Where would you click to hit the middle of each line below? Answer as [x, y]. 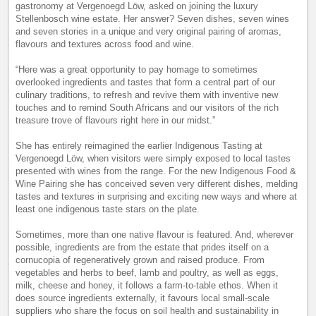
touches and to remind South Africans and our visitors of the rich [147, 108]
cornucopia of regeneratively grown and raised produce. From [140, 260]
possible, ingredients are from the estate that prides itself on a [142, 248]
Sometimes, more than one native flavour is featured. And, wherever [155, 235]
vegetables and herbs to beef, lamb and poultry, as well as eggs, [147, 273]
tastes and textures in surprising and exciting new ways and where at [157, 197]
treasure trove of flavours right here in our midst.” [116, 121]
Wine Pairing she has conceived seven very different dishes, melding [157, 184]
